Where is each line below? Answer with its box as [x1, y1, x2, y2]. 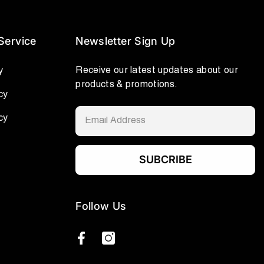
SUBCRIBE [138, 153, 192, 166]
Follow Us [75, 199, 127, 212]
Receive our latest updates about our [75, 66, 238, 75]
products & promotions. [75, 80, 178, 89]
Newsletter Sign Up [75, 34, 176, 47]
